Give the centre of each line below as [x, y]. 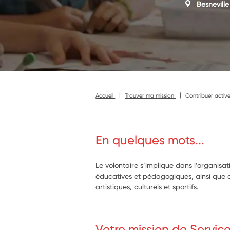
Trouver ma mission [150, 95]
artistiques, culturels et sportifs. [147, 187]
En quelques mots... [150, 140]
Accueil [106, 95]
